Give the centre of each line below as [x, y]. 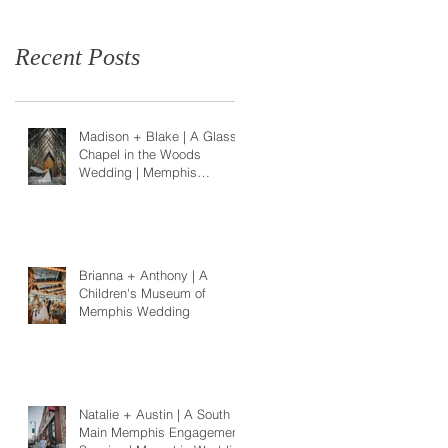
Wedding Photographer [146, 189]
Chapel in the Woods [140, 153]
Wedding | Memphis [138, 171]
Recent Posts [77, 56]
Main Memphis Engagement [161, 431]
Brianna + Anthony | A [143, 274]
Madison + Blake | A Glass [158, 135]
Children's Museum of [142, 292]
